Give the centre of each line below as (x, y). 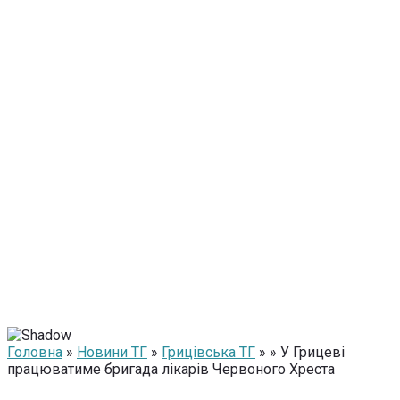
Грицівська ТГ (208, 352)
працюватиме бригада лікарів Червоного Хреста (171, 369)
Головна (35, 352)
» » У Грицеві (300, 352)
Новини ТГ (112, 352)
